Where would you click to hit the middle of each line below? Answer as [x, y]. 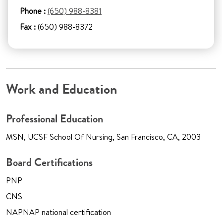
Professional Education [55, 119]
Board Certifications [49, 163]
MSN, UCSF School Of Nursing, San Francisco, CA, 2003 [103, 137]
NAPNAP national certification [58, 212]
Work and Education [62, 89]
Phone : [33, 11]
